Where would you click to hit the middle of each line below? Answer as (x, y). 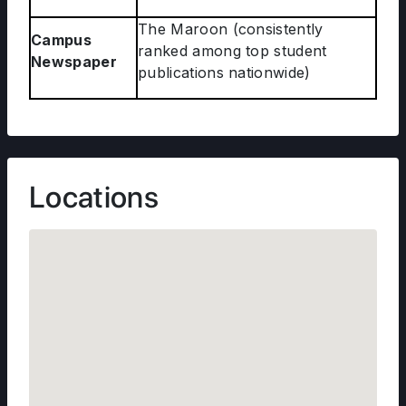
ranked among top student (232, 51)
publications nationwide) (224, 72)
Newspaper (74, 62)
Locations (94, 197)
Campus (61, 40)
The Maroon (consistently (231, 29)
